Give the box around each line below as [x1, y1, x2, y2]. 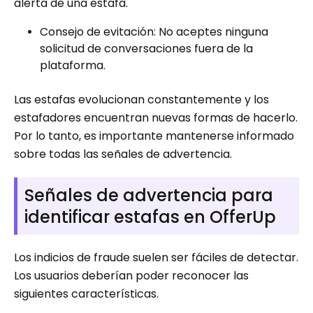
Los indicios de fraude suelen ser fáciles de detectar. [14, 249, 298, 265]
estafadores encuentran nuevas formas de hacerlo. [14, 109, 298, 126]
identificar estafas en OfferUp [24, 205, 276, 228]
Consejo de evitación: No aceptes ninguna [40, 23, 268, 40]
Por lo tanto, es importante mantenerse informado [14, 127, 294, 144]
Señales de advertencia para [24, 183, 273, 207]
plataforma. [40, 57, 105, 73]
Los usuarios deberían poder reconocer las [14, 267, 249, 284]
